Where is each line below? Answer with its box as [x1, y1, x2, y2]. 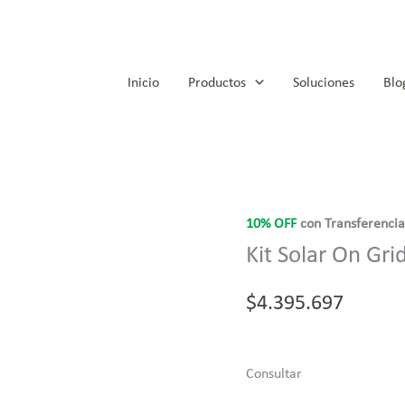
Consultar [246, 366, 303, 381]
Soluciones [292, 76, 354, 90]
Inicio [127, 76, 160, 90]
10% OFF [246, 217, 297, 231]
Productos [188, 76, 247, 90]
